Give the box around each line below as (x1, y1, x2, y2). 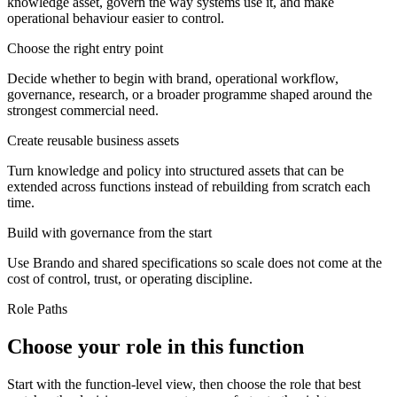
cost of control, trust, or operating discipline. (7, 271, 253, 286)
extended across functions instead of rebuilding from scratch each (7, 179, 370, 194)
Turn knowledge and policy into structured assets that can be (7, 163, 344, 178)
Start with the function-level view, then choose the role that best (7, 376, 361, 392)
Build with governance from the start (7, 225, 212, 240)
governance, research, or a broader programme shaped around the (7, 87, 372, 102)
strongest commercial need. (7, 103, 159, 118)
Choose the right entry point (7, 41, 163, 56)
